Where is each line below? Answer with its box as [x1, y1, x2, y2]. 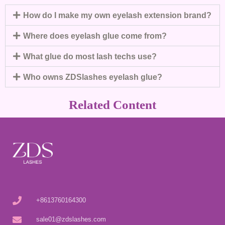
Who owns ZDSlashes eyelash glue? [23, 72, 162, 81]
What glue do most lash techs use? [23, 51, 157, 61]
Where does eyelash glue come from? [23, 31, 167, 40]
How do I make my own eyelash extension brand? [23, 10, 211, 20]
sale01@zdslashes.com [36, 215, 106, 223]
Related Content [69, 97, 156, 111]
